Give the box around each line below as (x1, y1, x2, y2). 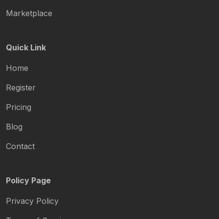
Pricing (6, 102, 31, 112)
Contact (6, 141, 35, 152)
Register (6, 83, 36, 93)
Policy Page (6, 175, 51, 186)
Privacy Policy (6, 196, 59, 206)
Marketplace (6, 8, 52, 19)
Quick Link (6, 43, 46, 53)
